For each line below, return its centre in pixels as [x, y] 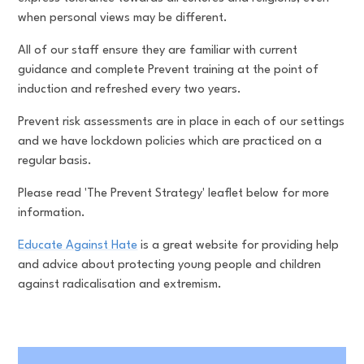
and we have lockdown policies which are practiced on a [170, 142]
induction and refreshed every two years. [132, 90]
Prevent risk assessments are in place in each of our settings [182, 122]
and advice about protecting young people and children [170, 265]
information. [52, 213]
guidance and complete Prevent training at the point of [169, 70]
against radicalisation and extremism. [120, 285]
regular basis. [57, 161]
